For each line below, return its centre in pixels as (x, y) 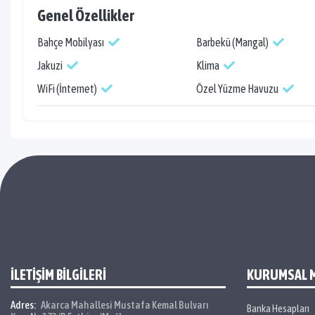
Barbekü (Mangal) (233, 42)
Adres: (23, 305)
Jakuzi (51, 65)
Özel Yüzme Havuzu (238, 89)
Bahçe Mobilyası (71, 42)
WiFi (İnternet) (68, 89)
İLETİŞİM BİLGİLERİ (58, 275)
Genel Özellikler (86, 15)
